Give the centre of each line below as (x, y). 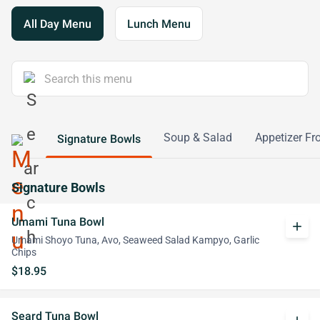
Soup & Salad (198, 137)
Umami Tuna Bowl (58, 222)
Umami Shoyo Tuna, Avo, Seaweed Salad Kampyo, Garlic (135, 240)
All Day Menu (57, 24)
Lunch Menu (159, 24)
